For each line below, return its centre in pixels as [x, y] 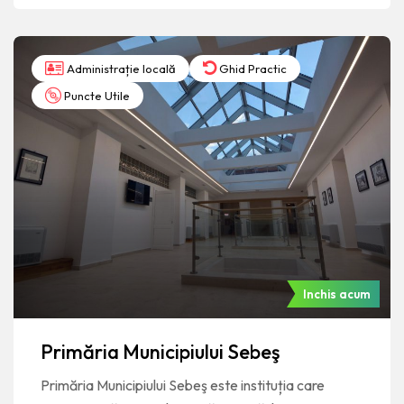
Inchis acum [337, 294]
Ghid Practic [252, 68]
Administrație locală [120, 68]
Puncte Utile [96, 95]
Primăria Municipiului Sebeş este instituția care [183, 385]
